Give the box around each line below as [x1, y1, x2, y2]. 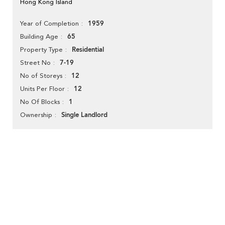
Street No [20, 59, 51, 67]
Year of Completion [20, 20, 79, 28]
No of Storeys [20, 72, 62, 80]
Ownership [20, 111, 52, 119]
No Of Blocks [20, 98, 60, 106]
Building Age [20, 33, 58, 41]
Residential [72, 45, 104, 55]
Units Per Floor [20, 85, 65, 93]
